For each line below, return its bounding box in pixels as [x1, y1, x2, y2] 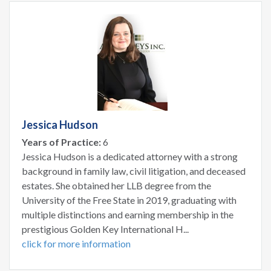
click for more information [22, 237, 131, 249]
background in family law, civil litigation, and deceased [22, 165, 246, 177]
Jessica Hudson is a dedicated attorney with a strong [22, 150, 238, 162]
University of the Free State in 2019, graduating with [22, 194, 237, 206]
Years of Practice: [22, 135, 101, 148]
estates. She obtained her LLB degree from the [22, 179, 211, 191]
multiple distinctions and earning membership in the [22, 208, 233, 220]
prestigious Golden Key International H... [22, 223, 189, 235]
